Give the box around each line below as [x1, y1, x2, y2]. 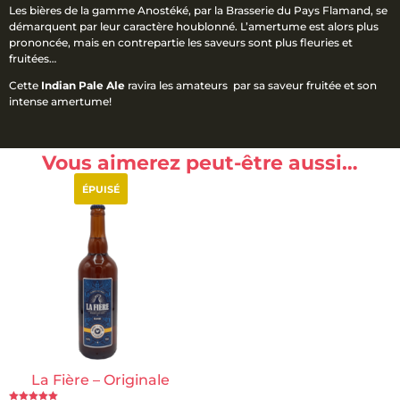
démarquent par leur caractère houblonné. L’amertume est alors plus [9, 20, 379, 34]
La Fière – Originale [31, 371, 171, 388]
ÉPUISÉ [81, 182, 120, 196]
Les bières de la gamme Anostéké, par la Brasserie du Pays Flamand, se [9, 4, 387, 18]
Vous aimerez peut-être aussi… [42, 151, 358, 176]
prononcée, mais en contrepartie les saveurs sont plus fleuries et [9, 36, 353, 50]
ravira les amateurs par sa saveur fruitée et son [128, 79, 377, 93]
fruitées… [9, 52, 56, 66]
